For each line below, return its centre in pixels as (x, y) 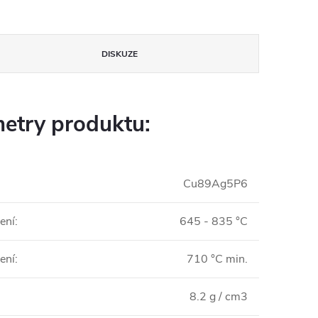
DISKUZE (119, 54)
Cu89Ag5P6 (215, 184)
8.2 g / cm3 (219, 297)
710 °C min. (217, 259)
